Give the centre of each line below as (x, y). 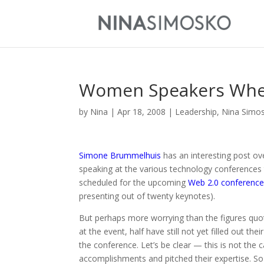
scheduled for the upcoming (134, 182)
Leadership (196, 112)
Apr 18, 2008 (142, 112)
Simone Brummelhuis (120, 155)
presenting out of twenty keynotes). (147, 196)
